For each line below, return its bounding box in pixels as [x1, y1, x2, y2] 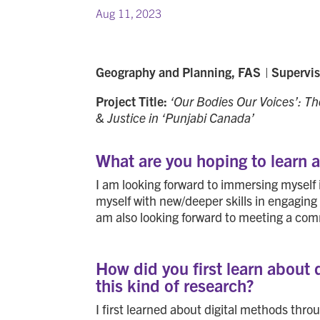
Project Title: [96, 92, 171, 109]
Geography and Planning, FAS [96, 63, 263, 80]
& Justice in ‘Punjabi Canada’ [96, 109, 258, 126]
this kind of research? [96, 274, 254, 296]
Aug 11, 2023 [96, 5, 162, 20]
